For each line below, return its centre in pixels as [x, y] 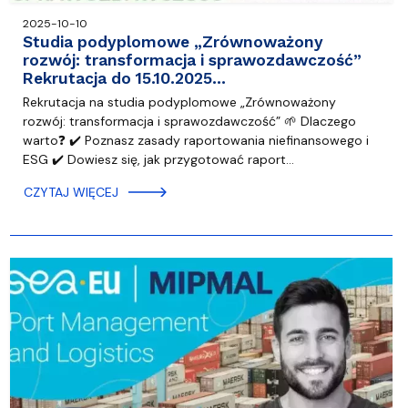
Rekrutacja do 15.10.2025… [124, 79]
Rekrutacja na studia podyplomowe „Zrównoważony [179, 102]
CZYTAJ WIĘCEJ [71, 193]
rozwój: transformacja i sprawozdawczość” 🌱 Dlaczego [189, 122]
